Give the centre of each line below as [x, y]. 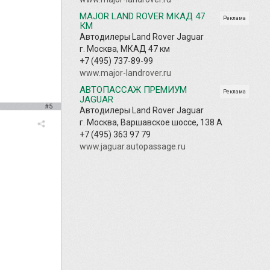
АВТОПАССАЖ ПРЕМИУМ [133, 89]
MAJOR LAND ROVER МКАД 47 [142, 16]
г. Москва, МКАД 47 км [125, 49]
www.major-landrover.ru [125, 73]
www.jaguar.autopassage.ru [133, 146]
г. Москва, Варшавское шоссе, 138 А [151, 122]
